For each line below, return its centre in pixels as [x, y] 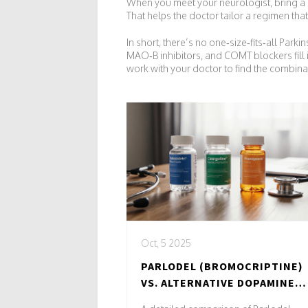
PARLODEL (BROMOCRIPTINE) [222, 266]
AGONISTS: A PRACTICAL [208, 299]
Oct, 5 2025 [166, 243]
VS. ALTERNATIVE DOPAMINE [218, 282]
